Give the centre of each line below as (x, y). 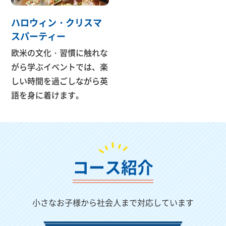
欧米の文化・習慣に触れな (60, 52)
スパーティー (39, 36)
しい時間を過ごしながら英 (60, 80)
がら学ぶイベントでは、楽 (60, 66)
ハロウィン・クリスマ (57, 22)
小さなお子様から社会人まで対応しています (113, 202)
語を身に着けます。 (48, 95)
